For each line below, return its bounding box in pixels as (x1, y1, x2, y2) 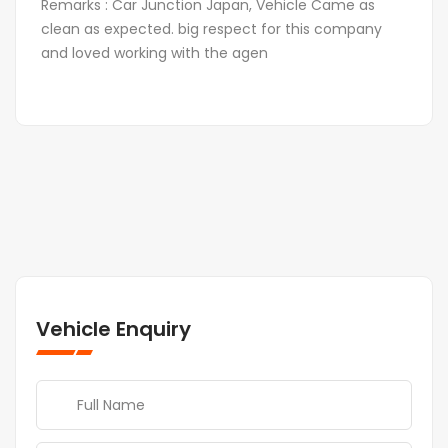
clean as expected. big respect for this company (41, 19, 382, 40)
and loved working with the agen (41, 43, 268, 64)
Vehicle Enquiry (36, 315, 191, 344)
